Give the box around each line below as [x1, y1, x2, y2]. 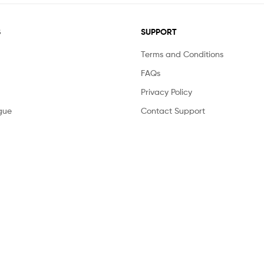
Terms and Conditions [141, 49, 223, 60]
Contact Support [141, 105, 205, 116]
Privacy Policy [141, 87, 192, 97]
